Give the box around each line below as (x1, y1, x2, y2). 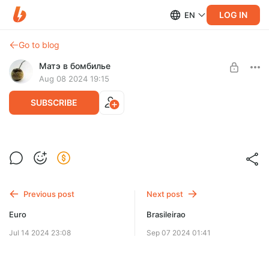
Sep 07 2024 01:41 (147, 228, 211, 237)
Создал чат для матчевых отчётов (9, 142, 218, 157)
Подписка (113, 163, 156, 174)
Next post (147, 189, 184, 199)
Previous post (23, 189, 74, 199)
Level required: (105, 152, 164, 162)
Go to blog (19, 40, 59, 50)
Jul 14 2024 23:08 (9, 228, 71, 237)
